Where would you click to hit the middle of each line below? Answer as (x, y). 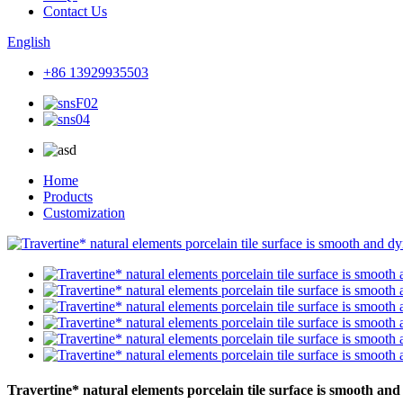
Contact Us (75, 11)
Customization (84, 213)
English (29, 42)
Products (68, 197)
